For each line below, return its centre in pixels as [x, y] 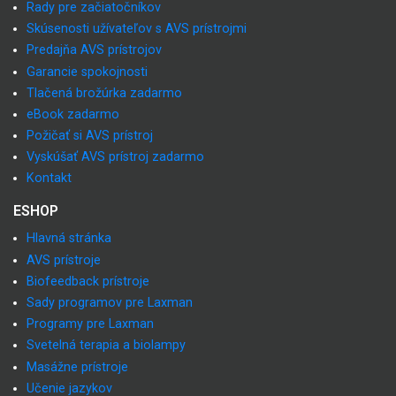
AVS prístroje [64, 260]
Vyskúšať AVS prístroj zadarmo [115, 157]
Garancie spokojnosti [87, 72]
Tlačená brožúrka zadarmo [104, 93]
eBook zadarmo [73, 114]
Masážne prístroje [77, 367]
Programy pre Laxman [90, 324]
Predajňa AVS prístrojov [94, 50]
